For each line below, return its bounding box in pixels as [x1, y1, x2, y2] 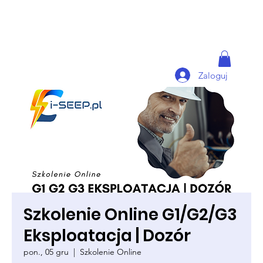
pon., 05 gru [23, 247, 69, 257]
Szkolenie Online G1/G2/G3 [23, 203, 237, 226]
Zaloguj [198, 69, 228, 81]
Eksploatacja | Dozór [23, 224, 191, 247]
